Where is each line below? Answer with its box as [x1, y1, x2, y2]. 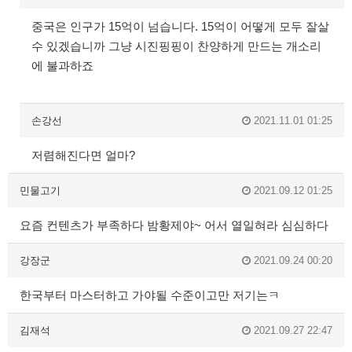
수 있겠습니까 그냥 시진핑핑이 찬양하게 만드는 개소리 [31, 38, 321, 53]
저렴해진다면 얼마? [31, 148, 135, 162]
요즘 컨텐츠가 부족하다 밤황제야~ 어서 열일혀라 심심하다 [20, 218, 328, 232]
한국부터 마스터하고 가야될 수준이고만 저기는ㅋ [20, 288, 280, 302]
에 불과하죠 [31, 58, 93, 72]
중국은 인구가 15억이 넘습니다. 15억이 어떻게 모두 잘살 [31, 19, 329, 33]
